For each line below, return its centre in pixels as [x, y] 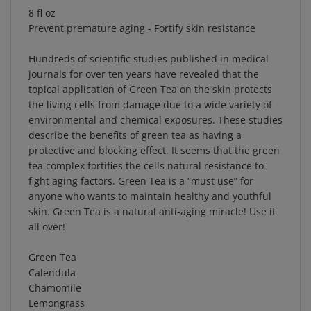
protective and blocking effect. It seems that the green [154, 131]
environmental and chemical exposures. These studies [155, 100]
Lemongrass [57, 284]
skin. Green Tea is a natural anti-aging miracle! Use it [152, 192]
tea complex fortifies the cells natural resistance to [146, 146]
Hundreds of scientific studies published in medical [149, 39]
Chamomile [55, 268]
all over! [47, 207]
